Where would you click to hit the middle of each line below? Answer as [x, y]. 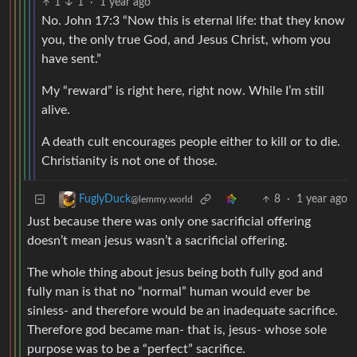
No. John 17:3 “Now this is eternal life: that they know [193, 21]
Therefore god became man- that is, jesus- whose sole [177, 330]
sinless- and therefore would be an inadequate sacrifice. [182, 311]
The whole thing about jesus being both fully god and [175, 273]
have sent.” [71, 59]
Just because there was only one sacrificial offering [169, 222]
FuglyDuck [105, 200]
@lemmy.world [162, 200]
